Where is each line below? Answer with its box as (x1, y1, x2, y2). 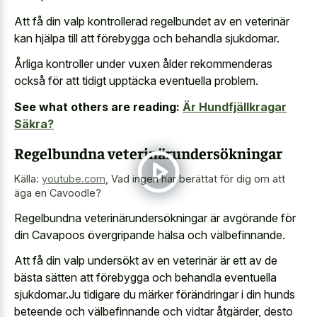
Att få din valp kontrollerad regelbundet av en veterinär (14, 13, 289, 28)
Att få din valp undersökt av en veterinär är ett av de (14, 253, 277, 268)
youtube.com (42, 173, 105, 185)
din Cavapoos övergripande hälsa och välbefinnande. (14, 227, 285, 242)
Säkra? (14, 116, 54, 131)
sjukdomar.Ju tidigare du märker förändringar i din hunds (14, 287, 295, 302)
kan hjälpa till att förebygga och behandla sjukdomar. (14, 30, 279, 45)
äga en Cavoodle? (14, 187, 101, 200)
